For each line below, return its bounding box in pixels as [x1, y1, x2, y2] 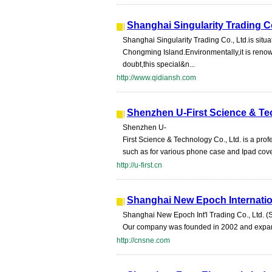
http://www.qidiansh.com [117, 73, 196, 82]
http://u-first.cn [117, 161, 162, 169]
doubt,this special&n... [123, 60, 195, 69]
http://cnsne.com [117, 236, 170, 245]
